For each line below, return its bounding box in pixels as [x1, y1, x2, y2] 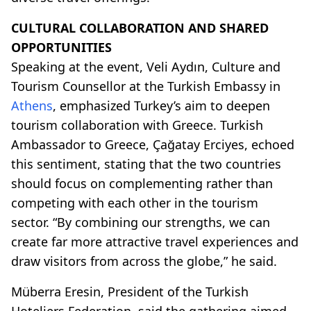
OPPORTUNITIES [11, 38, 112, 56]
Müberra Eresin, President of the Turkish [11, 283, 249, 300]
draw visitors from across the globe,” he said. [11, 252, 277, 269]
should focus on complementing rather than [11, 174, 273, 192]
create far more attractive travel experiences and [11, 233, 299, 250]
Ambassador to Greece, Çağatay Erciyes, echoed [11, 135, 294, 153]
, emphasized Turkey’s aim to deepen [53, 96, 270, 114]
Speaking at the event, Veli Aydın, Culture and [11, 58, 280, 75]
